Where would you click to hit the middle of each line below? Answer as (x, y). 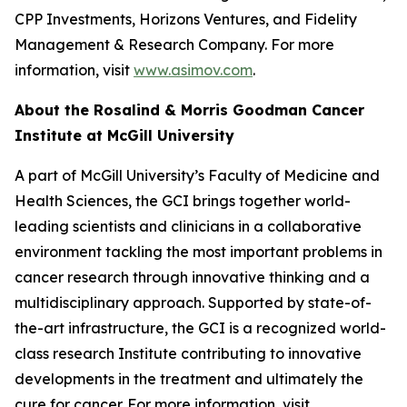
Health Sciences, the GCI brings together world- (183, 201)
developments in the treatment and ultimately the (189, 379)
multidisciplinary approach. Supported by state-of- (193, 303)
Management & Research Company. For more (174, 45)
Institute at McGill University (124, 135)
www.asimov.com (193, 70)
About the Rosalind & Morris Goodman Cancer (189, 110)
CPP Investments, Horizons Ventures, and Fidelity (186, 19)
